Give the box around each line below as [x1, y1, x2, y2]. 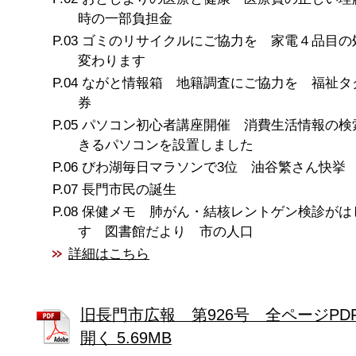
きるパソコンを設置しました [77, 137, 253, 153]
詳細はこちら [68, 246, 150, 261]
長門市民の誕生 [82, 181, 177, 197]
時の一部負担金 [77, 10, 172, 26]
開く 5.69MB [79, 328, 172, 346]
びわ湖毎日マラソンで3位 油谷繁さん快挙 [82, 159, 346, 175]
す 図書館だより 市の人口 [77, 223, 253, 239]
